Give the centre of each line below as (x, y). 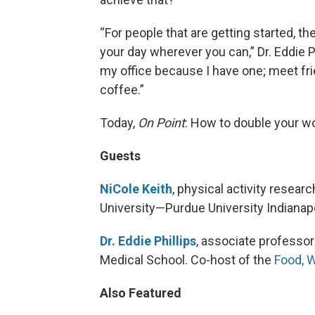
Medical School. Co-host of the (187, 260)
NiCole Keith (136, 189)
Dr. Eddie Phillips (148, 241)
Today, (119, 123)
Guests (120, 156)
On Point (161, 123)
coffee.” (122, 90)
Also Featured (141, 293)
